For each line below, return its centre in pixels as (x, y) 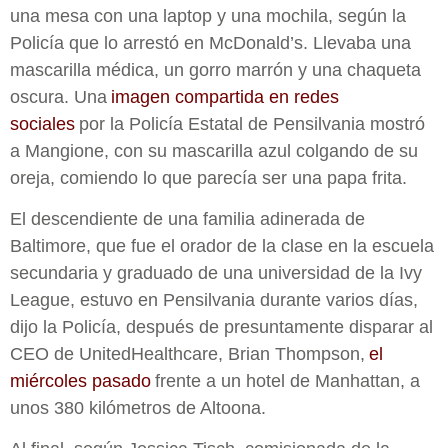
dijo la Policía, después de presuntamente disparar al (221, 326)
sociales (42, 123)
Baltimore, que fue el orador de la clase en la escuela (222, 245)
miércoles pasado (82, 380)
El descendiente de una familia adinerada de (187, 218)
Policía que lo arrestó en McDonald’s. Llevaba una (210, 42)
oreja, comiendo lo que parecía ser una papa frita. (208, 177)
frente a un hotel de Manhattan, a (287, 380)
